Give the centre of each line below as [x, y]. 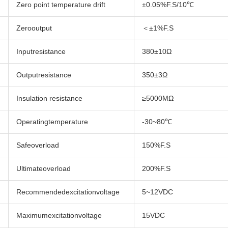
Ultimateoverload [44, 169]
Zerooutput [34, 28]
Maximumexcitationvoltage [59, 216]
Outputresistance [44, 75]
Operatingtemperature [52, 122]
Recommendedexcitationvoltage [68, 192]
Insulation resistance [50, 98]
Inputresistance [41, 52]
